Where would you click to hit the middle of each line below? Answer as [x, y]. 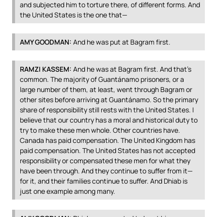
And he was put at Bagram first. [121, 42]
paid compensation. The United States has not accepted [108, 150]
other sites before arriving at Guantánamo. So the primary [109, 100]
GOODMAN [52, 42]
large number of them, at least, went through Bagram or [106, 89]
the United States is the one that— [74, 15]
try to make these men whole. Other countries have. [100, 130]
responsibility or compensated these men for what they [105, 161]
